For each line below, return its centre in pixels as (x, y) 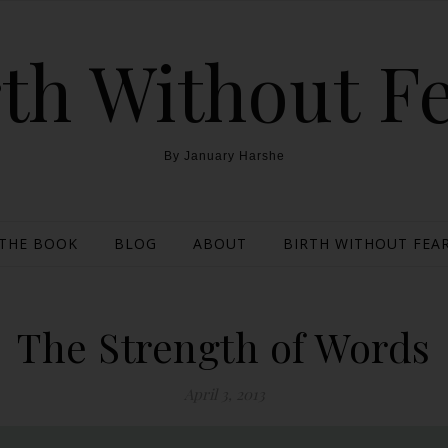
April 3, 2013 (224, 394)
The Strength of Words (224, 346)
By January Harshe (224, 156)
